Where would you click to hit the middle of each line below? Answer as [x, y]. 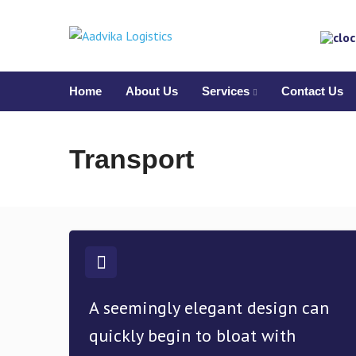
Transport [132, 159]
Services [226, 91]
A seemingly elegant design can [209, 308]
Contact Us [312, 91]
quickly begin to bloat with [192, 335]
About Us [152, 91]
